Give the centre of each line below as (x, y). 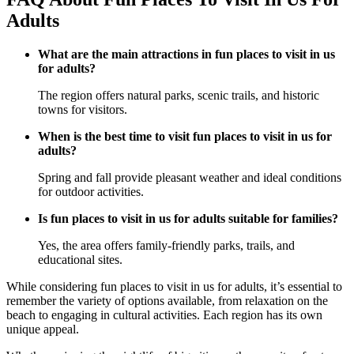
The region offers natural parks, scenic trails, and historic (179, 95)
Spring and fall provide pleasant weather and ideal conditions (190, 177)
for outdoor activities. (91, 191)
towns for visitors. (83, 109)
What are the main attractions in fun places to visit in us (186, 54)
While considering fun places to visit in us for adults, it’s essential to (174, 286)
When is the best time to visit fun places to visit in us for (185, 136)
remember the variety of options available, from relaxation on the (167, 300)
